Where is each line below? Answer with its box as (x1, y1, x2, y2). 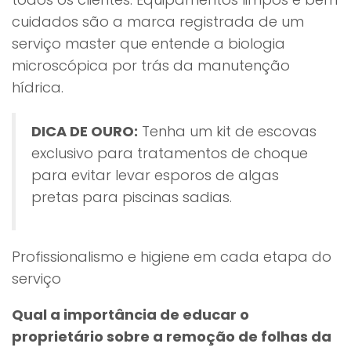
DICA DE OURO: (31, 121, 138, 141)
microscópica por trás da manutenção (12, 56, 290, 75)
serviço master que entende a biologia (12, 34, 285, 53)
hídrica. (12, 78, 63, 97)
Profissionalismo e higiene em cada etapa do (12, 247, 331, 266)
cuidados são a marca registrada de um (12, 12, 304, 31)
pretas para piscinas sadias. (31, 187, 232, 207)
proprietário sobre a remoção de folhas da (12, 327, 331, 346)
